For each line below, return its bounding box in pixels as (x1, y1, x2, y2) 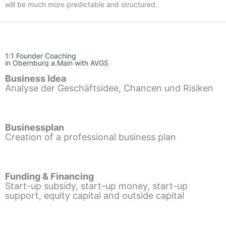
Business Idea (5, 73, 66, 84)
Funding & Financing (5, 171, 94, 182)
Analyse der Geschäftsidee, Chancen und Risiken (5, 82, 213, 93)
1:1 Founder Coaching (5, 51, 76, 60)
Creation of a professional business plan (5, 131, 176, 142)
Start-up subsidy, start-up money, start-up (5, 180, 188, 191)
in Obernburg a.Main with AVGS (5, 58, 108, 67)
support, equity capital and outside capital (5, 190, 184, 201)
